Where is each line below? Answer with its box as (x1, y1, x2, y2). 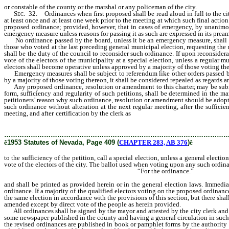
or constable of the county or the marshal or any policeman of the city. (4, 3, 197, 11)
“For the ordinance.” (4, 167, 194, 175)
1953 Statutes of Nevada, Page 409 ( (7, 139, 119, 146)
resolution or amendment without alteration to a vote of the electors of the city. (4, 116, 224, 124)
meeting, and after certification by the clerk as (4, 109, 133, 117)
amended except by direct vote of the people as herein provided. (4, 200, 181, 208)
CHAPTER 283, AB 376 (119, 139, 188, 146)
